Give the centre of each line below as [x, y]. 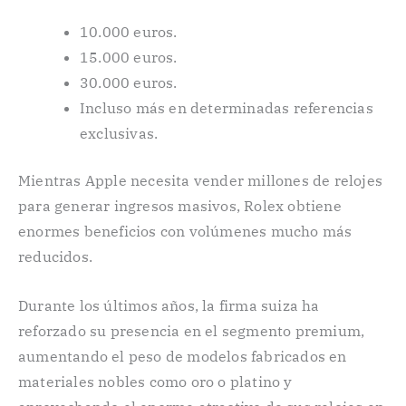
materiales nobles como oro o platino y [155, 381]
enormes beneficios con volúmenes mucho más [185, 232]
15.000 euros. [129, 58]
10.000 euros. [129, 32]
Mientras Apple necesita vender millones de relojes [201, 181]
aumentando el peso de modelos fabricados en [183, 356]
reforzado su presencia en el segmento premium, [192, 330]
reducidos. [55, 257]
